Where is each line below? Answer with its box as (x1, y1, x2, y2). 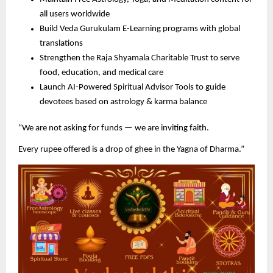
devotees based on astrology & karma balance (40, 97, 207, 107)
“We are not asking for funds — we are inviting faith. (18, 124, 209, 133)
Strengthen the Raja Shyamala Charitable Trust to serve (40, 54, 239, 63)
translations (40, 39, 83, 49)
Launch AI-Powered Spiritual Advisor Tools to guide (40, 83, 225, 93)
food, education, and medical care (40, 68, 163, 78)
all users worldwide (40, 10, 110, 19)
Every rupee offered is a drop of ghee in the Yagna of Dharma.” (18, 145, 244, 155)
